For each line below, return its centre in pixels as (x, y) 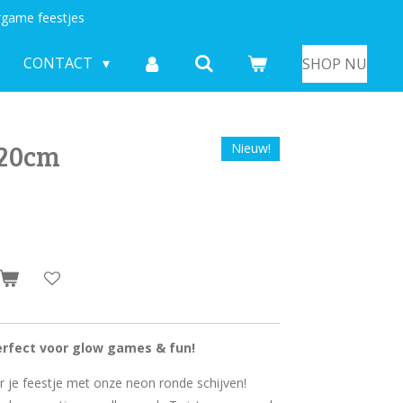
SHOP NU (335, 63)
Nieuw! (251, 148)
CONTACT (60, 63)
